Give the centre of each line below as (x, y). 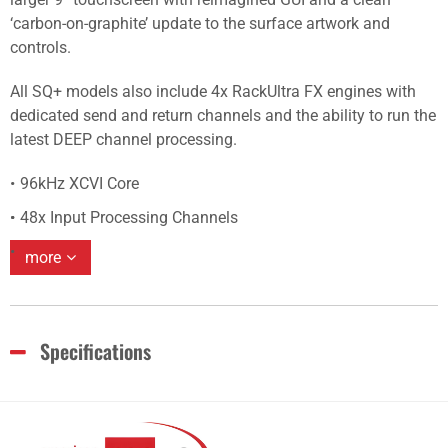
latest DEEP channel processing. (123, 139)
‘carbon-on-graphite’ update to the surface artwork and (200, 23)
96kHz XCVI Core (79, 183)
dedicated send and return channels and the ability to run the (223, 115)
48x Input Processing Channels (129, 217)
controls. (40, 47)
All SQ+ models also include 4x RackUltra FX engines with (213, 91)
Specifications (95, 351)
